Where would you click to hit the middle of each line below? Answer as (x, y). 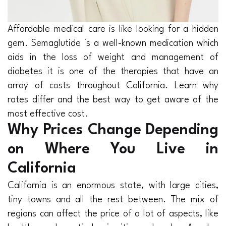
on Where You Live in (113, 150)
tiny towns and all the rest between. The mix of (113, 200)
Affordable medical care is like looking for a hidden (113, 30)
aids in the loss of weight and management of (113, 58)
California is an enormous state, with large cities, (113, 186)
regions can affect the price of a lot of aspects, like (113, 214)
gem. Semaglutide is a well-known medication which (113, 44)
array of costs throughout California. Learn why (113, 86)
